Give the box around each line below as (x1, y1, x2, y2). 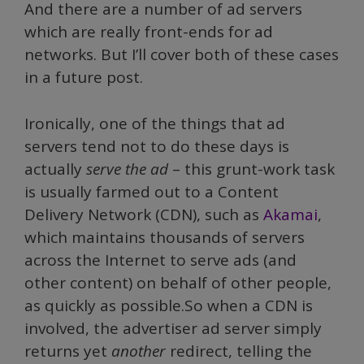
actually (24, 158, 86, 180)
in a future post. (24, 67, 143, 88)
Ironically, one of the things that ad (24, 112, 285, 134)
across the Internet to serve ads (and (24, 249, 297, 271)
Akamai (263, 203, 318, 225)
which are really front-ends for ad (24, 21, 273, 42)
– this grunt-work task (172, 158, 335, 180)
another (111, 340, 170, 362)
